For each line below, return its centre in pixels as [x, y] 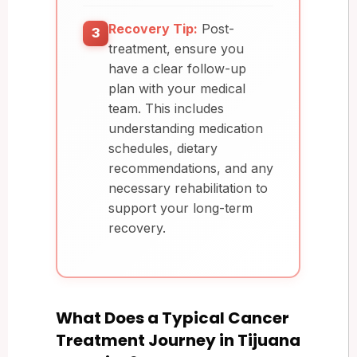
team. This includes [166, 108]
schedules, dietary [163, 148]
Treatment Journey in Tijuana [178, 340]
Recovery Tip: [153, 28]
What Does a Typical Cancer [173, 318]
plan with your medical [177, 88]
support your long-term [180, 208]
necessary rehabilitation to [188, 188]
